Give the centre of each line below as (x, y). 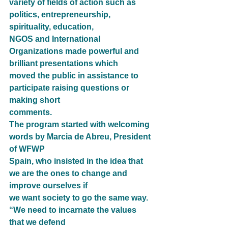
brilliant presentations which (64, 64)
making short (35, 100)
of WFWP (27, 149)
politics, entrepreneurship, (61, 15)
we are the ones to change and (69, 174)
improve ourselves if (48, 186)
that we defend (37, 222)
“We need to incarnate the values (74, 210)
